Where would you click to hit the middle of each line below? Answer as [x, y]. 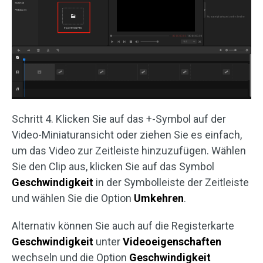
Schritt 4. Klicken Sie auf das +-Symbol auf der [119, 119]
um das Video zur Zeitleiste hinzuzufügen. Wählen [129, 151]
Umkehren [159, 198]
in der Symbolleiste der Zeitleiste [171, 182]
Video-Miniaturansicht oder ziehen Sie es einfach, [127, 135]
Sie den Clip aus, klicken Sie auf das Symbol [113, 166]
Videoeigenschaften [172, 242]
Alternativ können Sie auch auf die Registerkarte [123, 226]
